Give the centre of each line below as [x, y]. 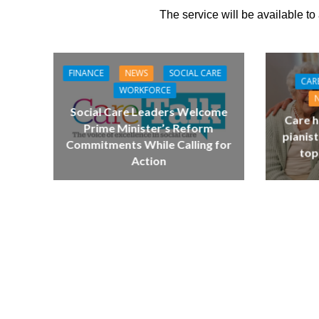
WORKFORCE [145, 90]
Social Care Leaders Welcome [149, 112]
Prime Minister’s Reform [148, 128]
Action [149, 161]
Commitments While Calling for [149, 145]
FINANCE [86, 73]
